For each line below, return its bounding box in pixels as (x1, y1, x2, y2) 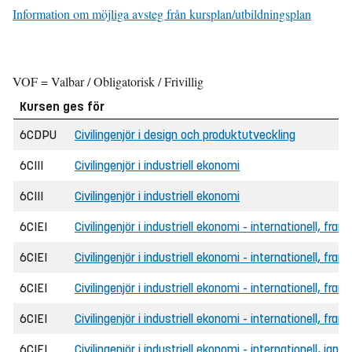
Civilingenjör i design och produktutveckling (75, 127, 295, 142)
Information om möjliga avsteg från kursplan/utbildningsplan (13, 5, 311, 22)
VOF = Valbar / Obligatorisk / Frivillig (13, 73, 203, 90)
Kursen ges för (20, 99, 104, 114)
